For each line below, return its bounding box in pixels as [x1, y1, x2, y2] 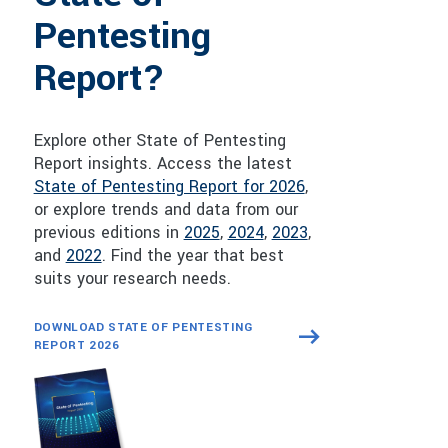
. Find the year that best [101, 243, 284, 267]
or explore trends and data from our [33, 197, 298, 221]
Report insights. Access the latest [33, 151, 292, 175]
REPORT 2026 [33, 336, 120, 354]
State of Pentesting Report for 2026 [33, 174, 305, 198]
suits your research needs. [33, 266, 231, 290]
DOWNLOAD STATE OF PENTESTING [33, 318, 253, 336]
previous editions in [33, 220, 184, 244]
